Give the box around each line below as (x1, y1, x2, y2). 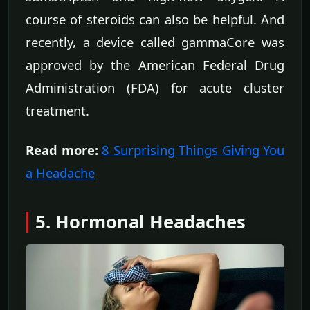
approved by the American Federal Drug (26, 55, 284, 73)
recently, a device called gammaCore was (26, 33, 284, 51)
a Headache (26, 163, 95, 181)
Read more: (26, 140, 98, 158)
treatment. (26, 101, 89, 119)
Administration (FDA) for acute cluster (26, 78, 284, 96)
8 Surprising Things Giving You (102, 140, 284, 158)
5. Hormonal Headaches (35, 209, 246, 234)
